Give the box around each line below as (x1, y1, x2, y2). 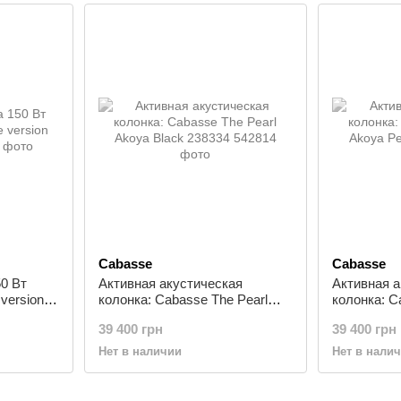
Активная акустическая (98, 276, 243, 291)
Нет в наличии (98, 345, 182, 358)
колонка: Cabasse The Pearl (98, 292, 268, 307)
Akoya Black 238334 (98, 308, 219, 323)
